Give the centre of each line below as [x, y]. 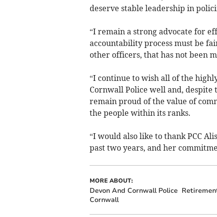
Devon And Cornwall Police [133, 191]
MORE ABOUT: [111, 181]
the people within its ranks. [140, 113]
